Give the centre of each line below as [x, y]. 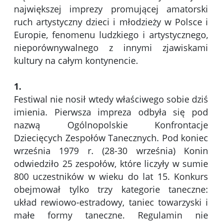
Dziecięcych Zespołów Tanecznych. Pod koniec [111, 138]
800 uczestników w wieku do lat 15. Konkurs [111, 177]
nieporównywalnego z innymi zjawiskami [111, 48]
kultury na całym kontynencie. [76, 61]
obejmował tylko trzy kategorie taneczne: [111, 190]
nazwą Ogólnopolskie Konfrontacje [111, 125]
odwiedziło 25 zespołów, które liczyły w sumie [111, 164]
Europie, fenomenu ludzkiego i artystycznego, [111, 35]
